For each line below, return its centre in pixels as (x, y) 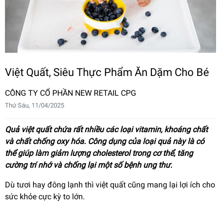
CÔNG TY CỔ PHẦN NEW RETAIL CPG (71, 93)
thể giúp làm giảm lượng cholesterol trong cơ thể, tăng (99, 153)
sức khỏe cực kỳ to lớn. (45, 196)
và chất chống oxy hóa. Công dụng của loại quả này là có (105, 141)
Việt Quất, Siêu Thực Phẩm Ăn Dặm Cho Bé (107, 72)
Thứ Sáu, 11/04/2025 (35, 105)
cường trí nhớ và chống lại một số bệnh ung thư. (89, 165)
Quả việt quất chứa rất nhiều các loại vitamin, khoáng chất (106, 129)
